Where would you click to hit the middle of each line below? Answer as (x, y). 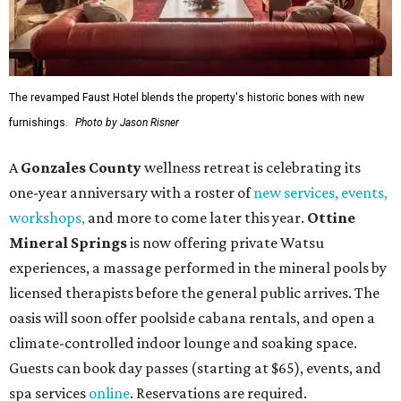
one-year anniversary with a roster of (131, 193)
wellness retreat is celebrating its (252, 168)
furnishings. (38, 123)
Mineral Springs (68, 243)
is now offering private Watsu (226, 243)
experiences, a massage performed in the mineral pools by (198, 268)
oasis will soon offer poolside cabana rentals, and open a (192, 318)
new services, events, (320, 193)
